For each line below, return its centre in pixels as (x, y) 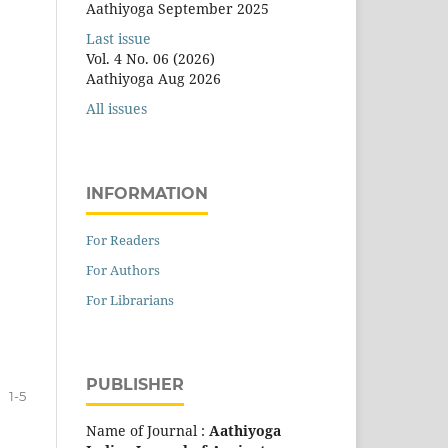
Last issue (118, 38)
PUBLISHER (135, 384)
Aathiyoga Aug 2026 (153, 78)
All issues (116, 108)
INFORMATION (147, 193)
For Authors (123, 269)
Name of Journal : (147, 430)
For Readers (123, 239)
